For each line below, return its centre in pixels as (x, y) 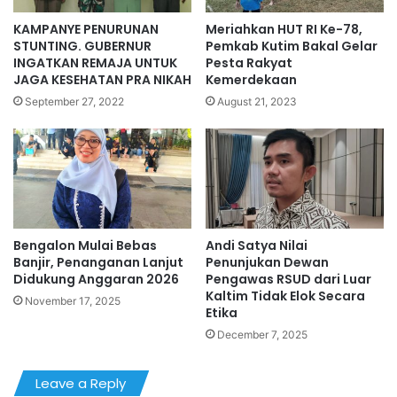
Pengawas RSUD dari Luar (288, 280)
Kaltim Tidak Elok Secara (285, 296)
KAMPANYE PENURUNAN (86, 29)
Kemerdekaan (251, 79)
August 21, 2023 (257, 101)
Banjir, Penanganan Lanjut (98, 263)
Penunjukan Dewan (267, 263)
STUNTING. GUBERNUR (82, 46)
